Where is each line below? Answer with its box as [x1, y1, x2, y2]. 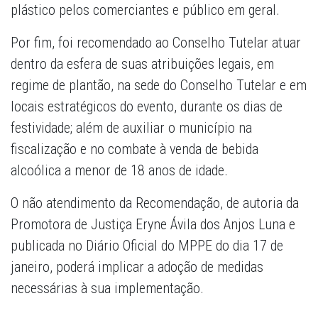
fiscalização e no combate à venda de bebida [11, 141, 258, 158]
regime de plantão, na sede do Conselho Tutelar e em [11, 77, 307, 94]
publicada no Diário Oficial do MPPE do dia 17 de [11, 237, 283, 255]
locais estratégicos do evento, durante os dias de [11, 98, 283, 116]
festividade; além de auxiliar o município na [11, 119, 252, 137]
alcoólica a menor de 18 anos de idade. [11, 162, 228, 180]
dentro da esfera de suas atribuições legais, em [11, 55, 274, 73]
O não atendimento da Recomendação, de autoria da [11, 194, 299, 212]
